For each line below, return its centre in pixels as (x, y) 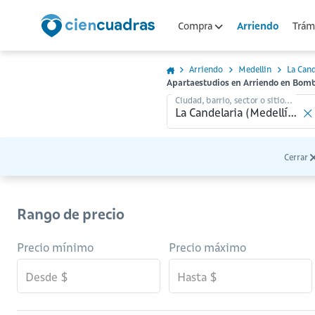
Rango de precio (71, 214)
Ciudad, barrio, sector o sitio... (234, 100)
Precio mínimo (55, 247)
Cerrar (296, 157)
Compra (196, 26)
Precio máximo (207, 247)
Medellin (255, 69)
